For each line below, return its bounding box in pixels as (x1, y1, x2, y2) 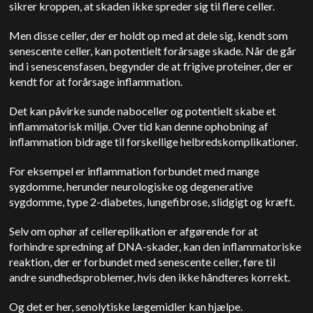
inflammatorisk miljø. (9, 119, 113, 133)
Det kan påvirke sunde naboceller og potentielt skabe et (9, 104, 277, 117)
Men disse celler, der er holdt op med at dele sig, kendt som (9, 29, 289, 42)
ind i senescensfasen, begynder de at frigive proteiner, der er (9, 59, 293, 73)
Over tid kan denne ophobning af (112, 119, 269, 133)
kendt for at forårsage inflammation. (9, 75, 185, 88)
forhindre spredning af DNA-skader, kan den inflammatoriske (9, 240, 302, 253)
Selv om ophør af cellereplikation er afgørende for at (9, 224, 259, 238)
